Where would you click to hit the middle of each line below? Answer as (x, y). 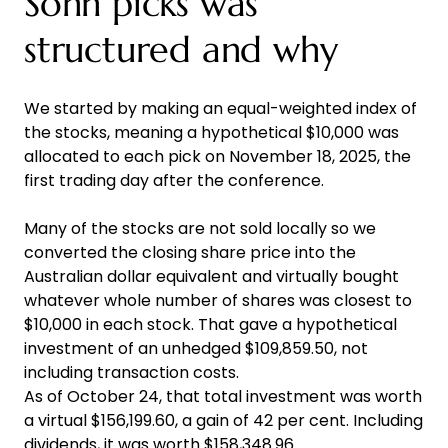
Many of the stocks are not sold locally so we (200, 228)
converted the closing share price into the (190, 252)
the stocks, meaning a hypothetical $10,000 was (211, 132)
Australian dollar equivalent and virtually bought (211, 276)
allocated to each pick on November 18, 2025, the (217, 156)
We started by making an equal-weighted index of (220, 108)
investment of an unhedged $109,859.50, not (196, 348)
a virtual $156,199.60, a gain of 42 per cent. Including (223, 420)
